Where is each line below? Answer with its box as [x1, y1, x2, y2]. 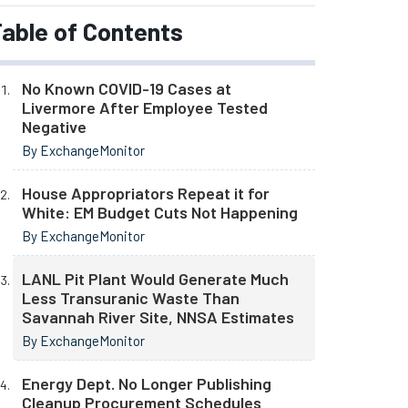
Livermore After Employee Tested [22, 97, 268, 117]
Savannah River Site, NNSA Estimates [22, 307, 294, 327]
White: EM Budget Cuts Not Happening [22, 202, 298, 222]
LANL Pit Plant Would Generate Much [22, 269, 289, 289]
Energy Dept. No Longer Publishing [22, 373, 271, 393]
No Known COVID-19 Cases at [22, 78, 231, 98]
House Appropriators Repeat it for [22, 183, 270, 203]
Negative [22, 117, 87, 137]
